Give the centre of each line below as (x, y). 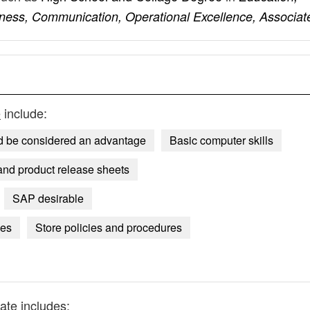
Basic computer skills (221, 140)
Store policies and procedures (109, 227)
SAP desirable (48, 198)
